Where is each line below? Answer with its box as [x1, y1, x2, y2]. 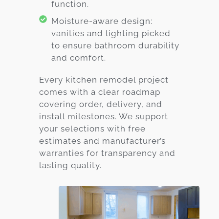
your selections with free [39, 123, 146, 133]
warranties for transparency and [39, 148, 175, 158]
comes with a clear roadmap [39, 87, 160, 97]
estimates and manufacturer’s [39, 135, 166, 146]
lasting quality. [39, 160, 102, 170]
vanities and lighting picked [51, 28, 171, 38]
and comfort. [51, 52, 106, 63]
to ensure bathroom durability [51, 40, 179, 50]
